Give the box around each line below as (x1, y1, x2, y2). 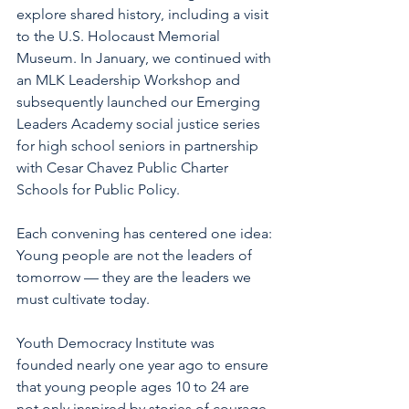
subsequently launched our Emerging (16, 93, 264, 111)
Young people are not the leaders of (16, 246, 256, 265)
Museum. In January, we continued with (16, 49, 275, 68)
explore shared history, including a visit (16, 5, 272, 24)
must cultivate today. (16, 290, 150, 309)
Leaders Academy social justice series (16, 115, 264, 133)
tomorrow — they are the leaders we (16, 268, 255, 287)
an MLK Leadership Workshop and (16, 71, 244, 89)
